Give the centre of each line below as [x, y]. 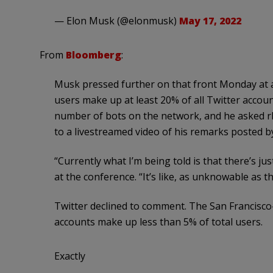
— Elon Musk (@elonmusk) [116, 21]
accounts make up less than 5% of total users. [158, 222]
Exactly [69, 256]
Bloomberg [93, 55]
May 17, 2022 [210, 21]
